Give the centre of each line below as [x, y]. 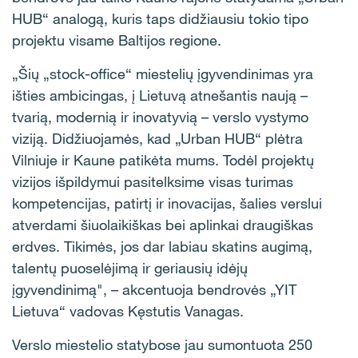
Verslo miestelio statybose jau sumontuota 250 [162, 344]
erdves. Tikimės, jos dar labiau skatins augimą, [162, 246]
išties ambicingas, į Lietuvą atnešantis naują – [160, 95]
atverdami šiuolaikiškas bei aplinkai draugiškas [163, 225]
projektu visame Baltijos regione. [117, 40]
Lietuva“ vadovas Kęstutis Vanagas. [128, 311]
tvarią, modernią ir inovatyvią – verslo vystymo [160, 117]
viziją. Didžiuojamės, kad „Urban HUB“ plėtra [157, 138]
